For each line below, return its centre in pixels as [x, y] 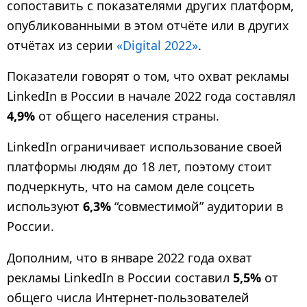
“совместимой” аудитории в [197, 207]
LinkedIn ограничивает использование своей [145, 147]
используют [45, 207]
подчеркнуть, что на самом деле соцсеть [131, 187]
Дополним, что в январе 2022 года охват [130, 257]
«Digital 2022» [157, 45]
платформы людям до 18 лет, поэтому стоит [139, 167]
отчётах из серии [62, 45]
